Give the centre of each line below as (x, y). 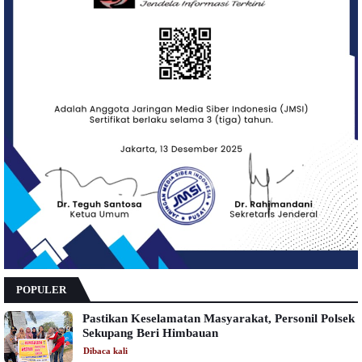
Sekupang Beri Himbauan (150, 333)
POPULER (41, 289)
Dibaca (97, 350)
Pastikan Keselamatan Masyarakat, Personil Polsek (219, 318)
